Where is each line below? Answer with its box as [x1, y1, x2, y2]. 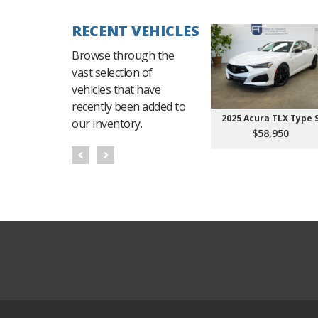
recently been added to [72, 99, 185, 115]
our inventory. [72, 116, 142, 132]
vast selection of [72, 65, 153, 81]
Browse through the [72, 48, 174, 64]
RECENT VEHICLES [72, 21, 199, 41]
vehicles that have [72, 82, 160, 98]
